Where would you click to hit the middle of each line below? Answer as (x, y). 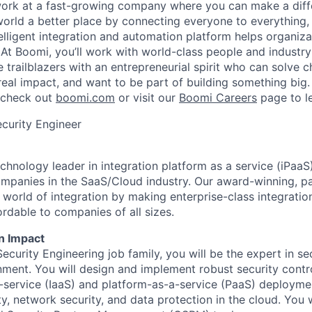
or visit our (147, 97)
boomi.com (85, 97)
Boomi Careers (218, 97)
